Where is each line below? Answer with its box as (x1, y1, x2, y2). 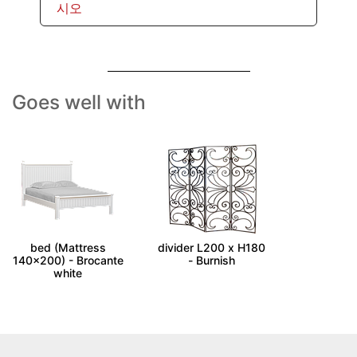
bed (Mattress (29, 241, 106, 255)
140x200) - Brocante (12, 253, 124, 268)
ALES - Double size (18, 228, 118, 242)
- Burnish (187, 253, 235, 268)
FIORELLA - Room (164, 228, 258, 242)
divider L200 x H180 (157, 241, 265, 255)
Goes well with (12, 90, 146, 115)
